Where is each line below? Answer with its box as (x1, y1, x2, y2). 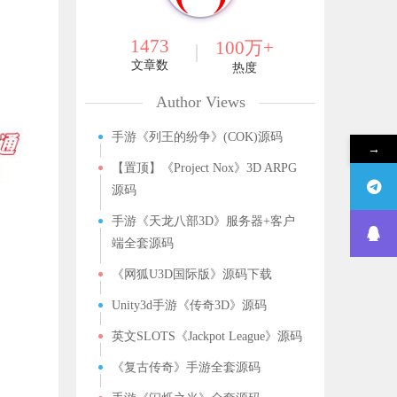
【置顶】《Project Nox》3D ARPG (112, 161, 297, 175)
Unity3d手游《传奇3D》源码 (112, 299, 267, 312)
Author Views (155, 93, 245, 111)
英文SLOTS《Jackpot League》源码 (112, 330, 302, 343)
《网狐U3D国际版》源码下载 (112, 268, 272, 281)
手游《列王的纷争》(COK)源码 (112, 130, 283, 144)
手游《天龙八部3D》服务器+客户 (112, 214, 295, 228)
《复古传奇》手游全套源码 (112, 361, 261, 374)
